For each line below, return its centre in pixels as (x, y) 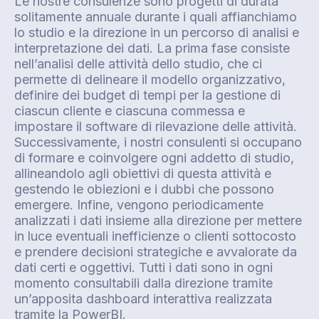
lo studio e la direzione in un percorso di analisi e (157, 32)
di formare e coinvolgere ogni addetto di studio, (154, 157)
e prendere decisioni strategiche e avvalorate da (156, 251)
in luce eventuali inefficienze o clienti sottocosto (155, 236)
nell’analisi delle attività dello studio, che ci (138, 63)
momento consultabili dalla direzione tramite (143, 283)
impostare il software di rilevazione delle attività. (156, 126)
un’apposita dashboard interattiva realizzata (143, 298)
